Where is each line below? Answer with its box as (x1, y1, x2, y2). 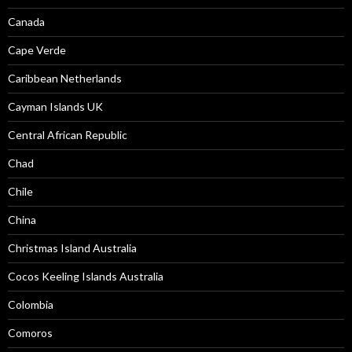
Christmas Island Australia (8, 241, 137, 255)
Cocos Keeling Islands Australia (8, 269, 163, 283)
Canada (8, 15, 45, 28)
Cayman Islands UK (8, 100, 103, 113)
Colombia (8, 298, 53, 311)
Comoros (8, 326, 53, 339)
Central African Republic (8, 128, 127, 141)
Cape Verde (8, 43, 66, 57)
